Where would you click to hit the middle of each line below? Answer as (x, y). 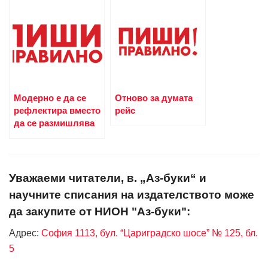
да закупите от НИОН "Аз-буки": (100, 211)
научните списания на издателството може (132, 194)
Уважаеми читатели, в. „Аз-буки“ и (108, 178)
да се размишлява (54, 123)
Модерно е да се (50, 98)
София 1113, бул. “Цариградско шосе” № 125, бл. (148, 233)
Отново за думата (154, 98)
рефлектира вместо (57, 111)
